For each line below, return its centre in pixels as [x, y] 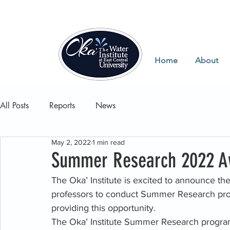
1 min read [109, 142]
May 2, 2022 [71, 142]
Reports [62, 106]
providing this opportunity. [105, 208]
